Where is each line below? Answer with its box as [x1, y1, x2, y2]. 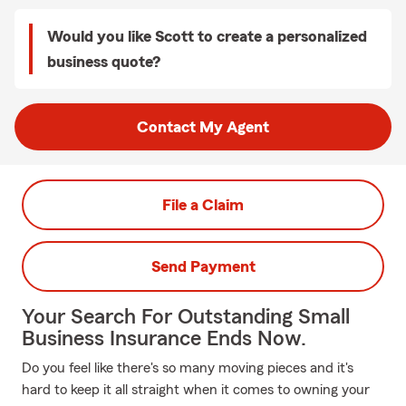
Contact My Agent [137, 119, 269, 135]
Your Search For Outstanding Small [22, 306, 350, 328]
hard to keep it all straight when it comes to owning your [22, 382, 370, 397]
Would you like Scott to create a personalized [47, 28, 367, 44]
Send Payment [150, 258, 256, 275]
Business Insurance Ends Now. [22, 328, 306, 350]
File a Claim [162, 197, 244, 213]
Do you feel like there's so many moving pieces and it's [22, 361, 353, 375]
